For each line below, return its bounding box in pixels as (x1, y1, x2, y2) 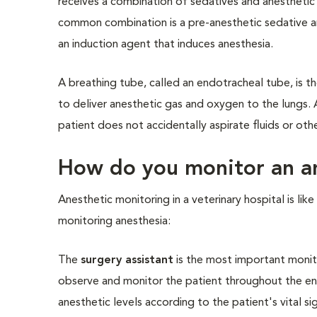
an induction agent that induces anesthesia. (58, 39, 277, 50)
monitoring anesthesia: (58, 216, 171, 227)
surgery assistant (81, 255, 174, 266)
